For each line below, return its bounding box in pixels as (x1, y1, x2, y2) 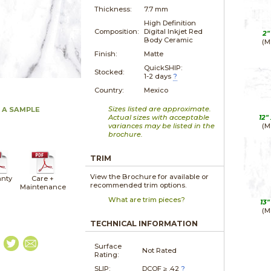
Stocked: (94, 67, 125, 76)
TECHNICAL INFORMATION (90, 218, 198, 228)
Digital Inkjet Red (144, 27, 203, 36)
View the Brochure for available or (90, 172, 209, 181)
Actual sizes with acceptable (108, 113, 210, 122)
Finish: (94, 49, 117, 58)
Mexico (144, 85, 169, 94)
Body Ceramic (144, 35, 194, 44)
